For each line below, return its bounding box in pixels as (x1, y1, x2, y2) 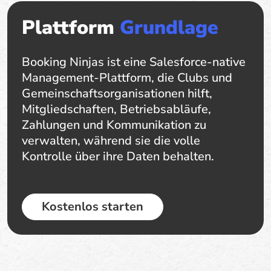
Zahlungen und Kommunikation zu (22, 116, 206, 133)
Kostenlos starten (42, 198, 143, 215)
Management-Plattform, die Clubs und (22, 69, 232, 86)
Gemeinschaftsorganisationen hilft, (22, 85, 212, 102)
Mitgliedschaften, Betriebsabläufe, (22, 100, 211, 117)
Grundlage (120, 14, 218, 41)
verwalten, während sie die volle (22, 132, 200, 149)
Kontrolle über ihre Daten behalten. (22, 148, 214, 165)
